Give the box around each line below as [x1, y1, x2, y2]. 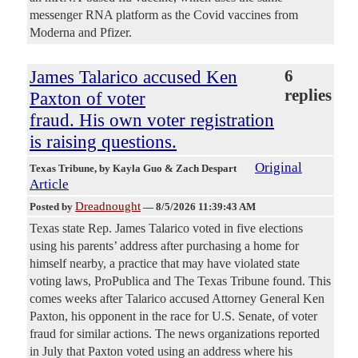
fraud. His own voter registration [30, 109, 274, 130]
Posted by [30, 200, 75, 213]
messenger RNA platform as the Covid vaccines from [30, 7, 298, 22]
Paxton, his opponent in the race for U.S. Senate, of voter [30, 308, 317, 323]
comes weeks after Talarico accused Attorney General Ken [30, 291, 324, 305]
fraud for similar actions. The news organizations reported [30, 326, 320, 340]
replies [284, 86, 332, 104]
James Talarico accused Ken [30, 66, 237, 87]
